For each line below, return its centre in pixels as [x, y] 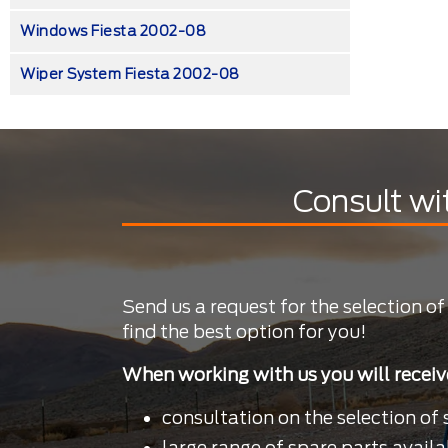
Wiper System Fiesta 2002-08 [130, 74]
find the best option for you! [244, 332]
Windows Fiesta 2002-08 [113, 31]
